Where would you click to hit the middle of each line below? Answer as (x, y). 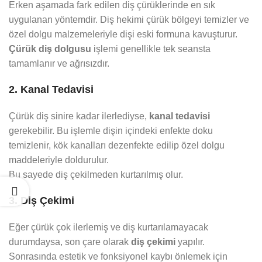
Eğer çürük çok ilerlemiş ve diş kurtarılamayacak (108, 227)
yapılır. (190, 242)
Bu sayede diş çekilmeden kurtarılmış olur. (96, 175)
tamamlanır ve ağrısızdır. (59, 64)
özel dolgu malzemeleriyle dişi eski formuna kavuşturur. (123, 35)
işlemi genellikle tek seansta (151, 49)
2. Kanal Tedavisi (51, 90)
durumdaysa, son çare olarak (70, 242)
